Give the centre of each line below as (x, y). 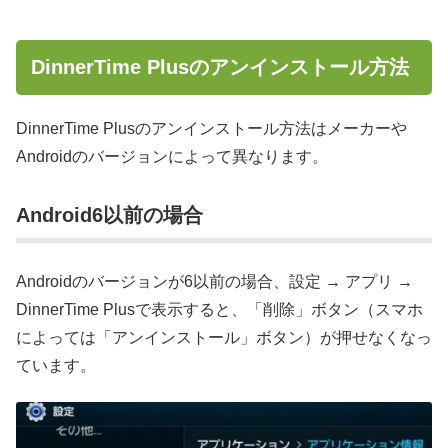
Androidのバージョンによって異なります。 (172, 156)
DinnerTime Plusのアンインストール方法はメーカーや (211, 128)
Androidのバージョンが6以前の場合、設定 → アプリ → (214, 282)
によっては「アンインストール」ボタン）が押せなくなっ (224, 338)
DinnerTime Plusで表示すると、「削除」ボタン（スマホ (219, 310)
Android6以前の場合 (109, 214)
